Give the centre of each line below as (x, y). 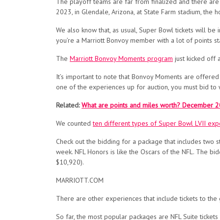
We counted (74, 123)
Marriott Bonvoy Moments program (121, 58)
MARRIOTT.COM (80, 180)
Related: (69, 105)
